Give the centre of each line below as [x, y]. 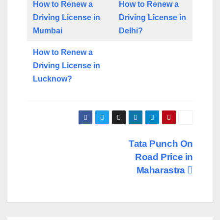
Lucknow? [53, 79]
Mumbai [48, 30]
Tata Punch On [161, 143]
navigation [66, 167]
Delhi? [131, 30]
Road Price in [164, 157]
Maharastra [162, 170]
